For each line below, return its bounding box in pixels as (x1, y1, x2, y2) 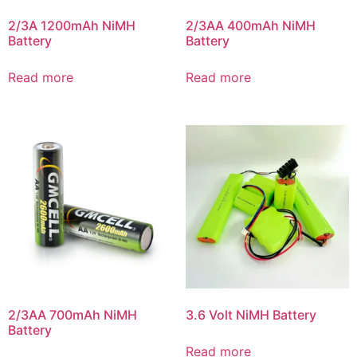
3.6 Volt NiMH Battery (185, 307, 316, 324)
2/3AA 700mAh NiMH (8, 307, 137, 324)
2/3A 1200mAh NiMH (8, 17, 135, 33)
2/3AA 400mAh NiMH (185, 17, 316, 33)
